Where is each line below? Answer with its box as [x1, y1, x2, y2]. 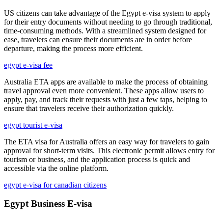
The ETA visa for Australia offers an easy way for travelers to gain [4, 137, 209, 146]
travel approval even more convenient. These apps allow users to [4, 86, 204, 95]
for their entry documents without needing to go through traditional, [4, 17, 212, 26]
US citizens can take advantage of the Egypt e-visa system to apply [4, 8, 211, 17]
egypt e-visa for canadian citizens [4, 180, 107, 189]
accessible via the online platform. [4, 164, 109, 172]
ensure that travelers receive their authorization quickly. [4, 104, 174, 112]
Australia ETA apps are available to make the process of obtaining [4, 77, 208, 86]
